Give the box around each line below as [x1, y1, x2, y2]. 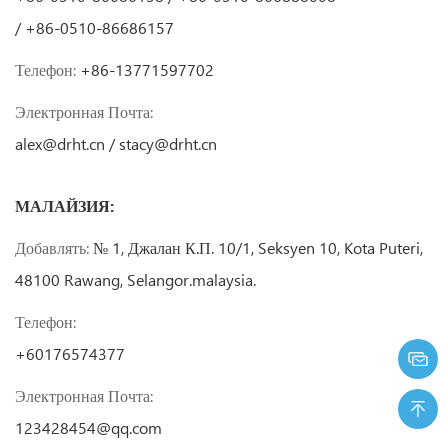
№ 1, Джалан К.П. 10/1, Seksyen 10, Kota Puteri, [89, 237, 423, 259]
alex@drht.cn [15, 133, 105, 155]
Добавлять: [15, 237, 89, 259]
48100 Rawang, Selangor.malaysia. [15, 269, 256, 291]
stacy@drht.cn [119, 133, 217, 155]
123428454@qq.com [15, 417, 162, 439]
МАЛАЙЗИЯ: [15, 195, 114, 217]
